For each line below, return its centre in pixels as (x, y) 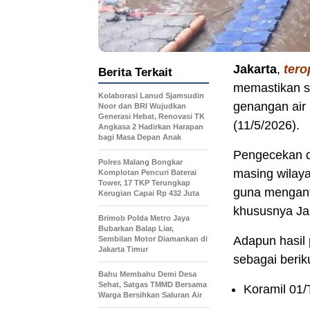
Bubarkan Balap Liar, (136, 229)
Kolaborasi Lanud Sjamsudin (151, 96)
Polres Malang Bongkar (140, 162)
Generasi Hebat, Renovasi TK (152, 117)
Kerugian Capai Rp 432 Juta (149, 193)
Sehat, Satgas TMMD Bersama (153, 285)
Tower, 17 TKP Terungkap (144, 183)
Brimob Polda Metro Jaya (144, 218)
